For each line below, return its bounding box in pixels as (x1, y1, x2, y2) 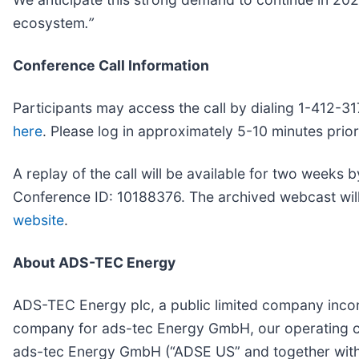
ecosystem (13, 14, 85, 31)
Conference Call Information (13, 56, 209, 74)
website (13, 211, 64, 228)
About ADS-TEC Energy (13, 253, 175, 271)
